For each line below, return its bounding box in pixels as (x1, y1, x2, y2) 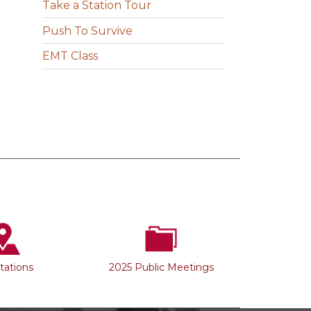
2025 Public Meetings (108, 260, 214, 274)
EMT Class (42, 49, 98, 63)
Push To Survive (42, 24, 133, 37)
